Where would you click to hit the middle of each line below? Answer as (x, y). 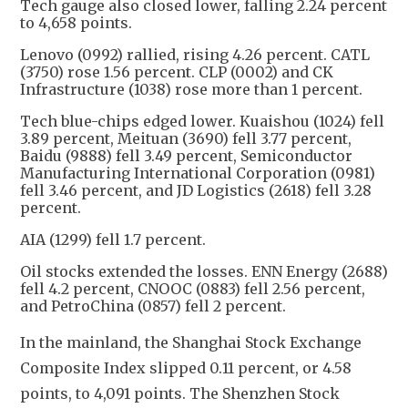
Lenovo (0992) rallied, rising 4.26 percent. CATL (195, 55)
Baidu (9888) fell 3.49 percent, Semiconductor (186, 156)
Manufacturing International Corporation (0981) (198, 173)
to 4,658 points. (76, 23)
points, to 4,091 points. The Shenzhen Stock (180, 394)
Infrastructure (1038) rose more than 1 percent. (191, 90)
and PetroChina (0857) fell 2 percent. (153, 306)
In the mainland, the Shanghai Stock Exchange (191, 343)
